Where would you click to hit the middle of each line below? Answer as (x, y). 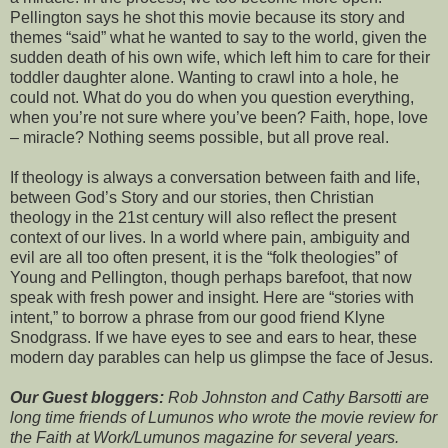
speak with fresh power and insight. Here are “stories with (212, 298)
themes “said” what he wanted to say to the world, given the (218, 38)
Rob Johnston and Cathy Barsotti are (296, 398)
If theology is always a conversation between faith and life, (215, 178)
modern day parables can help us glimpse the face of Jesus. (221, 358)
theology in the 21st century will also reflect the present (203, 218)
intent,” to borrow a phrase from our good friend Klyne (197, 318)
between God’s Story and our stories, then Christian (192, 198)
